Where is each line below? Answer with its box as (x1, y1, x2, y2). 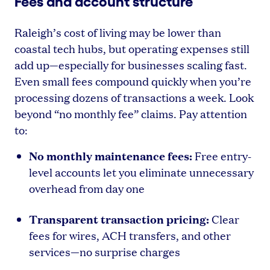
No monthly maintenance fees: (29, 147, 192, 163)
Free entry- (192, 148, 251, 163)
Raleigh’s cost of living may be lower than (14, 24, 221, 40)
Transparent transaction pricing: (29, 210, 209, 227)
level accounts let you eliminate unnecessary (29, 164, 254, 180)
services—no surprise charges (29, 243, 180, 259)
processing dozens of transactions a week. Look (14, 89, 254, 105)
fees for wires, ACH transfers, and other (29, 227, 231, 243)
